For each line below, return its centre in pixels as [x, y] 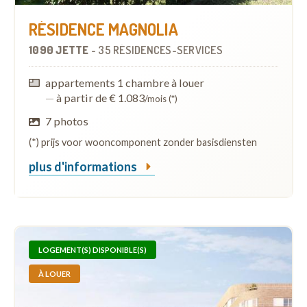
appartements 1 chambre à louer [125, 82]
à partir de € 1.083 [100, 97]
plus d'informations [84, 166]
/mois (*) [161, 98]
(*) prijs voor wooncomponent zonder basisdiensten [143, 142]
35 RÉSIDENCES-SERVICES [160, 50]
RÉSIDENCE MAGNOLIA [103, 29]
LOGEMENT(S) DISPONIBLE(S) [93, 249]
